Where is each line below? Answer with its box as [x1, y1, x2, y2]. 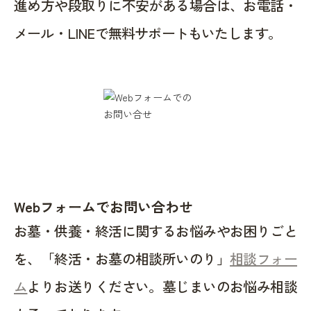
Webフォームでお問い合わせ [14, 196, 193, 217]
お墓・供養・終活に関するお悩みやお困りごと [14, 220, 297, 241]
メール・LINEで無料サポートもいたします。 [14, 22, 282, 43]
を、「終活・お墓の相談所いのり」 [14, 248, 230, 269]
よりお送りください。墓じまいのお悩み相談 [27, 276, 297, 296]
